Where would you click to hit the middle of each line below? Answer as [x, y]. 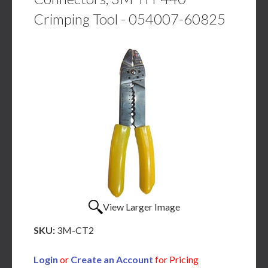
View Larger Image [141, 207]
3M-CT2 [75, 230]
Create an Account [112, 259]
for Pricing [176, 259]
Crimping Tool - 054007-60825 [130, 19]
